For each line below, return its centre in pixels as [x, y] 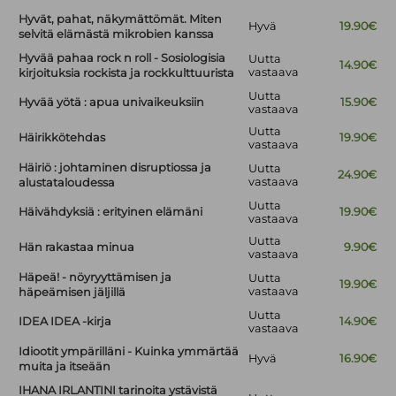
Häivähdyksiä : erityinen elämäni [111, 212]
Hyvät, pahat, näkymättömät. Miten [121, 19]
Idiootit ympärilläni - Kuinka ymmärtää [129, 352]
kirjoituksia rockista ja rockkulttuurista [127, 73]
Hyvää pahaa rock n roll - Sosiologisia [122, 58]
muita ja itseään [65, 367]
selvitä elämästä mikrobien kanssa [117, 34]
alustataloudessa [67, 183]
